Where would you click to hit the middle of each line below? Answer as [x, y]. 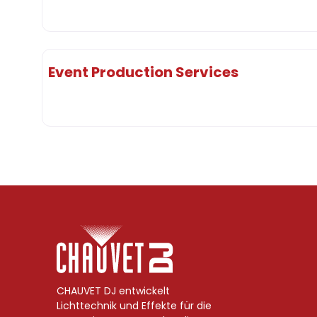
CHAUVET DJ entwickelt [113, 290]
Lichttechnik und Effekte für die [134, 305]
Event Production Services [143, 72]
